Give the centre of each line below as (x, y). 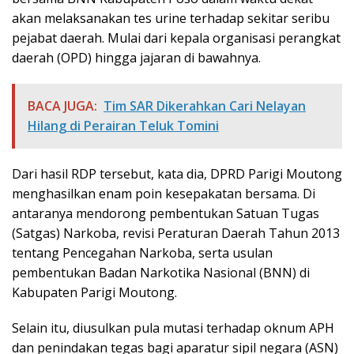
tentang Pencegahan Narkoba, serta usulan (142, 253)
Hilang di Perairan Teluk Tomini (123, 126)
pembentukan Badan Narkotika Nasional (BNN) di (161, 273)
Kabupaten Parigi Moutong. (94, 293)
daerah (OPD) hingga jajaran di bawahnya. (136, 58)
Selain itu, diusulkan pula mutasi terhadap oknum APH (173, 328)
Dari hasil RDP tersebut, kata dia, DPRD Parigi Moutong (177, 174)
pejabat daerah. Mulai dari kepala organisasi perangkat (176, 38)
